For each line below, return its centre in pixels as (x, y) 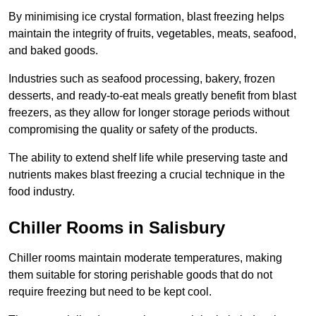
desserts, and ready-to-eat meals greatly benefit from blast (152, 95)
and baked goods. (53, 50)
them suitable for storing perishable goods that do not (140, 274)
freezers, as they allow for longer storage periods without (149, 112)
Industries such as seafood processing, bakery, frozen (142, 78)
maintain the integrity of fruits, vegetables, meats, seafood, (152, 33)
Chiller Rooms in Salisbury (117, 227)
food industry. (42, 191)
